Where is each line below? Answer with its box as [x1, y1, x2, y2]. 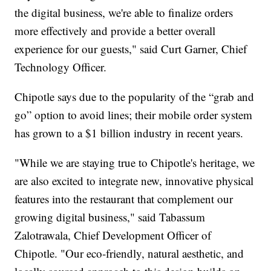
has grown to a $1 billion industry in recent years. [15, 125, 244, 141]
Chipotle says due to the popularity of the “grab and [15, 89, 255, 105]
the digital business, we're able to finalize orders [15, 5, 233, 21]
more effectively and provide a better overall [15, 23, 216, 39]
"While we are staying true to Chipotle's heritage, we [15, 155, 255, 171]
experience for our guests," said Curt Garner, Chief [15, 41, 247, 57]
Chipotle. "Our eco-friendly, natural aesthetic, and [15, 246, 244, 261]
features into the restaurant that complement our [15, 191, 233, 207]
